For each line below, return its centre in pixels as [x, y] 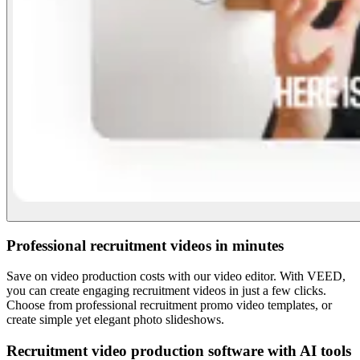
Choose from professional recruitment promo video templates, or [169, 305]
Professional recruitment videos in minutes [145, 245]
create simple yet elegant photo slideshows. [115, 320]
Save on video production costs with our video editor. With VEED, [176, 276]
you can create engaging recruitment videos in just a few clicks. [166, 291]
